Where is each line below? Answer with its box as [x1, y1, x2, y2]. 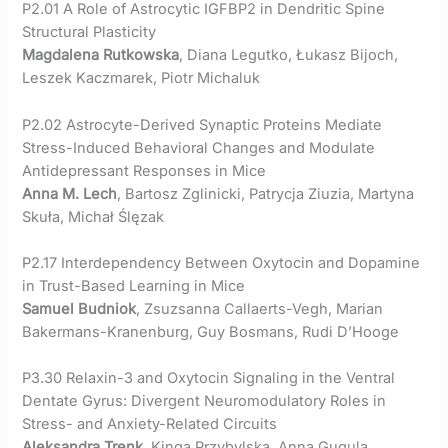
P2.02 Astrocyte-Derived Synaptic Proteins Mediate [22, 115, 383, 134]
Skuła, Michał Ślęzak [22, 207, 165, 226]
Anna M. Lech [22, 184, 118, 203]
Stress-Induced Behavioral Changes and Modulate [22, 138, 376, 157]
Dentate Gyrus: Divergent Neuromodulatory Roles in [22, 392, 387, 411]
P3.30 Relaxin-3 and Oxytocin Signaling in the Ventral [22, 369, 396, 388]
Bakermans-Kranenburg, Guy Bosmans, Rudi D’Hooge [22, 323, 400, 342]
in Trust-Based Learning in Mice [22, 277, 246, 296]
